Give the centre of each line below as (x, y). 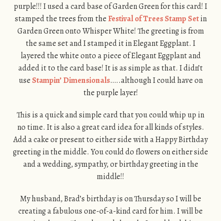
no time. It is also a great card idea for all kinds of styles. (110, 127)
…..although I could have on (156, 80)
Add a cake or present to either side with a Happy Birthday (110, 139)
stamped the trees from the (61, 18)
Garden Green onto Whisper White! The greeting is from (110, 31)
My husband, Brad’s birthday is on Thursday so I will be (110, 199)
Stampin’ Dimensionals (71, 80)
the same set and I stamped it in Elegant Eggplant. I (110, 43)
